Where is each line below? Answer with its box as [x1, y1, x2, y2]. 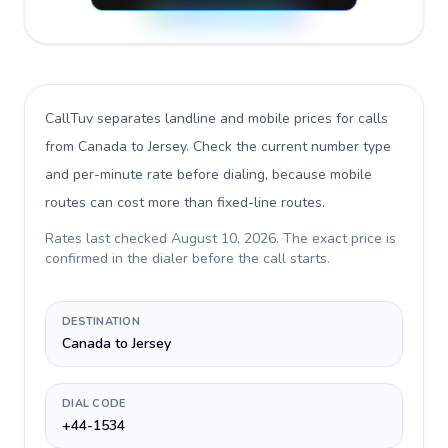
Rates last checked [45, 229, 171, 248]
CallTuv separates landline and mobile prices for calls [45, 109, 388, 128]
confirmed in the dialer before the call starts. [45, 249, 330, 268]
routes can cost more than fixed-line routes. [45, 193, 325, 212]
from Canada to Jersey [45, 137, 186, 156]
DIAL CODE [62, 396, 126, 411]
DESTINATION [62, 314, 141, 329]
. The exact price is [276, 229, 396, 248]
